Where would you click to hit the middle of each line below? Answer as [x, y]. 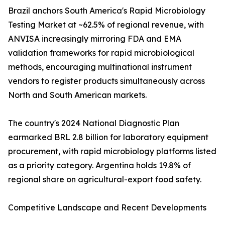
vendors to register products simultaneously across [106, 81]
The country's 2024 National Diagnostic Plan [94, 123]
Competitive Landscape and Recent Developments [107, 208]
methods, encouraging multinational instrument [100, 67]
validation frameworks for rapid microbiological [101, 53]
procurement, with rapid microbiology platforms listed [112, 151]
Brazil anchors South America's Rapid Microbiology [107, 11]
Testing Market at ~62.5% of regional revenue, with [106, 25]
